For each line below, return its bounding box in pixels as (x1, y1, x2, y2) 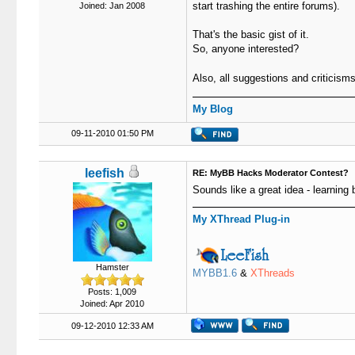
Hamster (95, 262, 129, 272)
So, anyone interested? (192, 43, 299, 55)
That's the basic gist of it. (192, 29, 309, 40)
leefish (84, 166, 124, 180)
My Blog (192, 103, 233, 115)
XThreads (250, 267, 295, 279)
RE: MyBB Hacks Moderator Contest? (192, 168, 349, 177)
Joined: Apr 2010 (80, 299, 144, 308)
